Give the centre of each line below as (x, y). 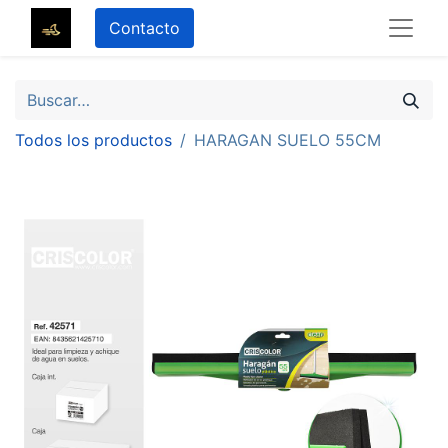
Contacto (144, 28)
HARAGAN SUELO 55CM (287, 140)
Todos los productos (93, 140)
